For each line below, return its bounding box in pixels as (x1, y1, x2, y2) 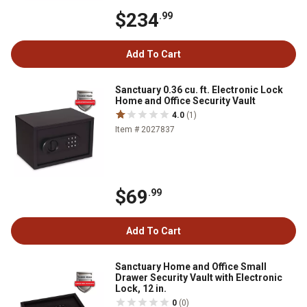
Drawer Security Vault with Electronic (115, 272, 282, 284)
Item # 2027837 (115, 125, 175, 135)
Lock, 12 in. (115, 283, 167, 295)
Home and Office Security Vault (115, 95, 256, 107)
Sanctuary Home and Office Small (115, 261, 267, 273)
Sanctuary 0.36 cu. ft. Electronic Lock (115, 84, 283, 96)
